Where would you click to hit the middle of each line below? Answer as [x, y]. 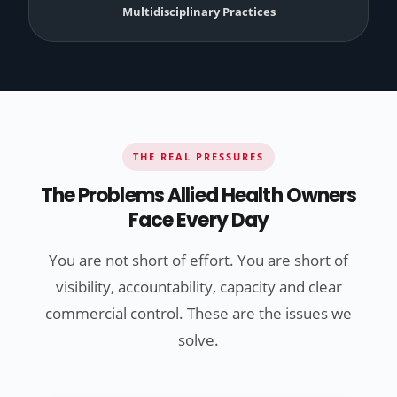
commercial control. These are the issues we [198, 314]
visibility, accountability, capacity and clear [198, 287]
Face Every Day [198, 221]
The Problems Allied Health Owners [198, 196]
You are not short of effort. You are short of [198, 261]
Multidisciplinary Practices [198, 12]
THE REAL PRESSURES [198, 157]
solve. [198, 340]
